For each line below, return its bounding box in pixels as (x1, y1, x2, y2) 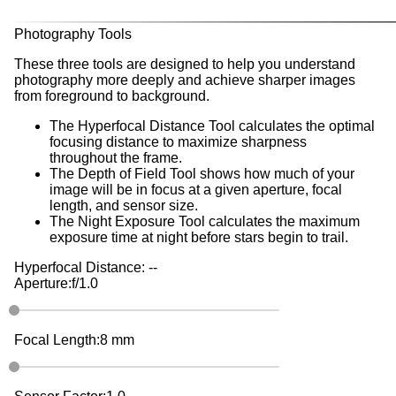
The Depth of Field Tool (49, 165, 196, 181)
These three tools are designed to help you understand (14, 56, 355, 72)
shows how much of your (196, 165, 354, 181)
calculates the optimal (235, 118, 375, 133)
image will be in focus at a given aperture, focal (49, 181, 342, 197)
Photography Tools (14, 26, 132, 42)
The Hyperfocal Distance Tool (49, 118, 235, 133)
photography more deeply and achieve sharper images (14, 72, 355, 88)
